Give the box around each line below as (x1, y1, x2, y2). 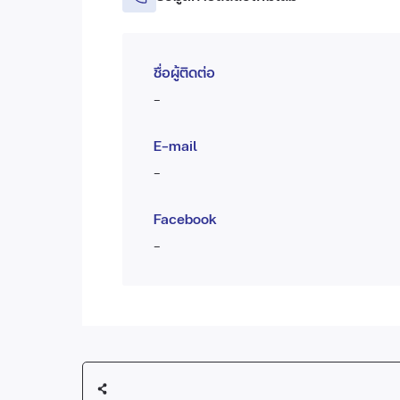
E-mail (154, 135, 197, 155)
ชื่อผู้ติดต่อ (154, 62, 215, 82)
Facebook (154, 208, 217, 229)
